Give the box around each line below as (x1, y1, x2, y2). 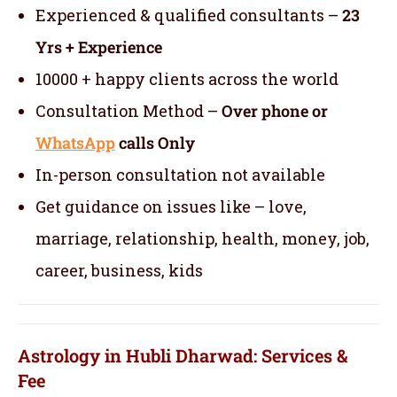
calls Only (115, 131, 195, 153)
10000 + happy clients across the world (35, 67, 339, 90)
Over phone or (222, 99, 328, 121)
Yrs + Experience (35, 35, 162, 58)
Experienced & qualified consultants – (35, 4, 342, 26)
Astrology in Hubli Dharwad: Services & (18, 343, 348, 367)
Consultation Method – (35, 99, 222, 121)
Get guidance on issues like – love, (35, 195, 307, 217)
